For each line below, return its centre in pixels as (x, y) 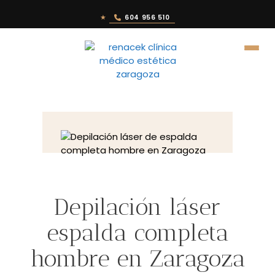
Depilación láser (137, 207)
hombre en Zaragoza (137, 258)
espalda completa (137, 233)
